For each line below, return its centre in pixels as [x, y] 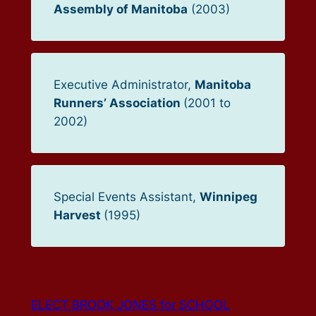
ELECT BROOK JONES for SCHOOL [130, 305]
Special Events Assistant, [126, 197]
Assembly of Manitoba [120, 10]
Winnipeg [228, 197]
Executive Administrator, [124, 85]
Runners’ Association [118, 103]
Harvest [78, 215]
